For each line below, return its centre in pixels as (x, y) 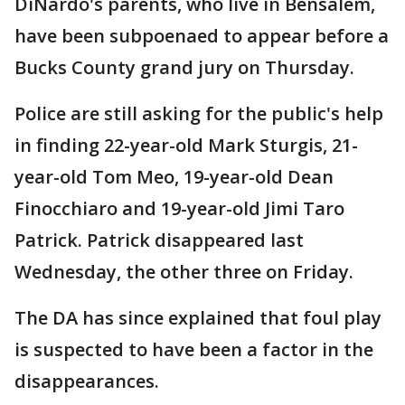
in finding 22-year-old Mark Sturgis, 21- (186, 145)
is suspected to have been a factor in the (194, 349)
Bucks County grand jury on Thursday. (184, 67)
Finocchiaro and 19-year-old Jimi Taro (179, 208)
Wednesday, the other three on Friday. (184, 272)
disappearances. (87, 381)
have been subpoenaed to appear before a (202, 36)
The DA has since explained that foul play (198, 318)
